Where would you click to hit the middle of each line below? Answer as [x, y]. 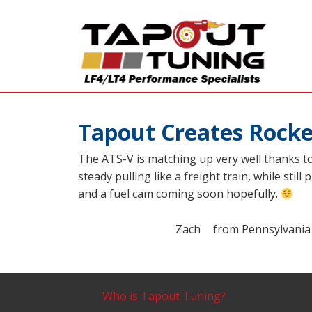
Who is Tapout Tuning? [164, 296]
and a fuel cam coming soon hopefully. [179, 194]
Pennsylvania [276, 229]
